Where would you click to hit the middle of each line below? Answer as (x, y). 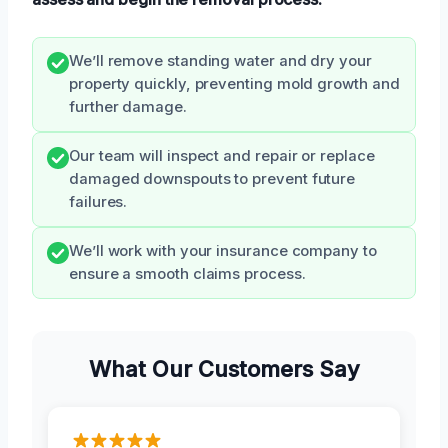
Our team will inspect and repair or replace (222, 155)
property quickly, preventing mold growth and (234, 83)
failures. (98, 201)
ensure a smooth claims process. (187, 273)
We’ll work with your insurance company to (223, 250)
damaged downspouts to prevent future (212, 178)
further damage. (128, 106)
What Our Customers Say (224, 368)
